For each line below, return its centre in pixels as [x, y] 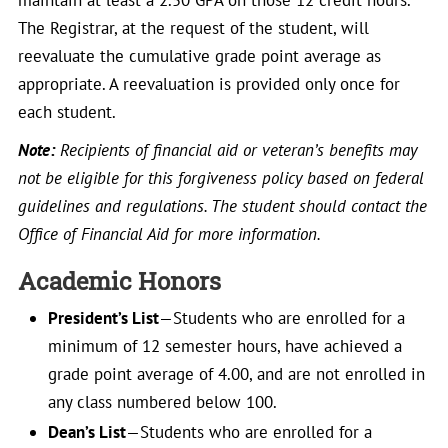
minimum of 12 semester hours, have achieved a [225, 346]
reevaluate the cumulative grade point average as [199, 56]
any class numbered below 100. [162, 402]
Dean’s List [87, 432]
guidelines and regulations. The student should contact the [222, 206]
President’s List [103, 318]
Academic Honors [119, 281]
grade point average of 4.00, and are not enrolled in [236, 374]
